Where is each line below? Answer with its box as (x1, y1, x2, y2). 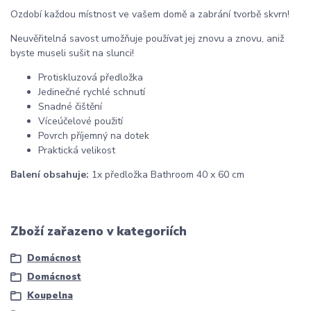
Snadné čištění (38, 99, 102, 113)
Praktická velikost (38, 143, 115, 157)
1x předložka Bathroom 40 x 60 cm (92, 167, 244, 181)
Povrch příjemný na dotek (38, 128, 149, 142)
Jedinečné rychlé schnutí (38, 85, 145, 99)
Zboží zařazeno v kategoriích (10, 223, 187, 240)
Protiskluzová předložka (38, 70, 143, 84)
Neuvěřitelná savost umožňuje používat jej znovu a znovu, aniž (10, 31, 284, 45)
